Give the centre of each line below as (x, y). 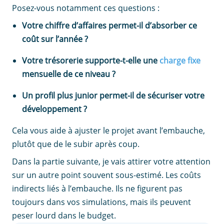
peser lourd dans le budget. (64, 216)
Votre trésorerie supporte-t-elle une (91, 61)
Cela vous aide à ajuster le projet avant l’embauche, (108, 131)
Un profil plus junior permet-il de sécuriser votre (113, 96)
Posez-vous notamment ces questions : (86, 8)
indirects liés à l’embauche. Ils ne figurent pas (97, 189)
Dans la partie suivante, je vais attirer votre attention (111, 162)
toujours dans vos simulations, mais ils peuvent (101, 202)
